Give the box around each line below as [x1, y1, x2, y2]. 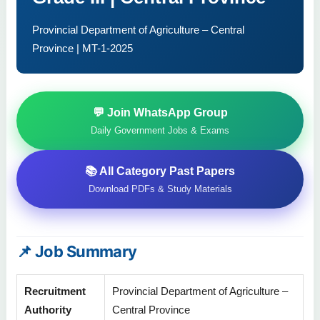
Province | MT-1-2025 [32, 41, 133, 54]
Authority [24, 304, 71, 316]
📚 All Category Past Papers [85, 164, 235, 177]
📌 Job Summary [16, 241, 137, 261]
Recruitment [24, 285, 86, 298]
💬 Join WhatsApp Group [92, 106, 228, 119]
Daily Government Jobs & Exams [91, 124, 229, 136]
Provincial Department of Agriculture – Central [32, 23, 244, 36]
